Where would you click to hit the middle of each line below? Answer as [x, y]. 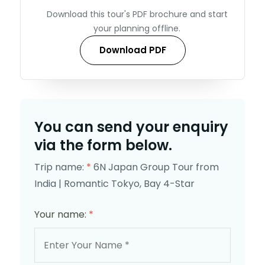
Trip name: [60, 167]
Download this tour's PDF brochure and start [137, 14]
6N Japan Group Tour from [156, 167]
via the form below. [103, 145]
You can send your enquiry [131, 127]
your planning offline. [137, 28]
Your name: [62, 214]
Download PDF [132, 50]
